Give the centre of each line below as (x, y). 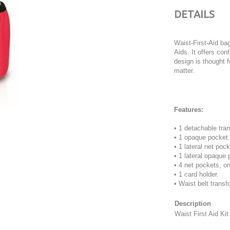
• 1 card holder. (196, 174)
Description (193, 204)
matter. (184, 71)
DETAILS (194, 14)
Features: (189, 110)
